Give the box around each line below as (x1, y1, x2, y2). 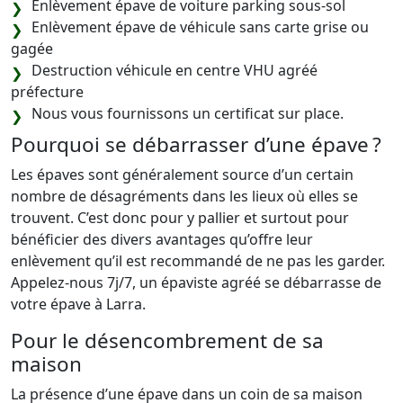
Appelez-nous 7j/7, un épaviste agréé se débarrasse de (11, 273, 381, 292)
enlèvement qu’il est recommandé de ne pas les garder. (11, 251, 385, 271)
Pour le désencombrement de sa (11, 327, 324, 354)
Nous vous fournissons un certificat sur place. (31, 103, 344, 123)
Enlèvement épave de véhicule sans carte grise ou (31, 17, 369, 37)
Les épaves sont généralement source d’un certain (11, 165, 354, 184)
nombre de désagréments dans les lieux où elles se (11, 186, 358, 206)
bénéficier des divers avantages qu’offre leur (11, 229, 313, 249)
